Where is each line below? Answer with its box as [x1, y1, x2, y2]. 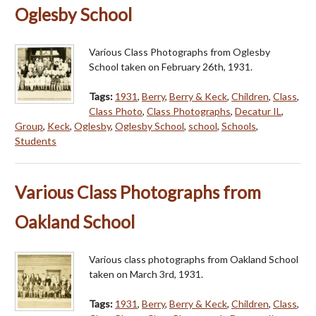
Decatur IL [235, 105, 281, 118]
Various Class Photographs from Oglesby [89, 46, 270, 59]
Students [15, 135, 56, 147]
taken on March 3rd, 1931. [89, 268, 203, 281]
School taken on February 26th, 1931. [89, 61, 253, 73]
